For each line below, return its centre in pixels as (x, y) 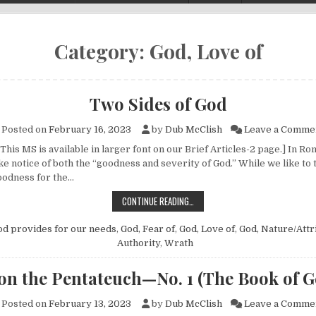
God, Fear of (147, 229)
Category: (102, 51)
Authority (138, 243)
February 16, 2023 (90, 129)
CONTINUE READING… (158, 201)
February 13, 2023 (90, 304)
